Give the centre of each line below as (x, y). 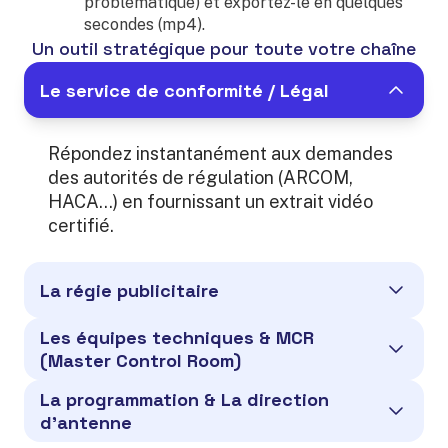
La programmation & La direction (184, 399)
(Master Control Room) (140, 360)
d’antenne (86, 422)
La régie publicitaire (129, 290)
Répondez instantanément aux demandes (220, 153)
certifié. (81, 225)
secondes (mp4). (144, 24)
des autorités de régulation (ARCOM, (200, 177)
